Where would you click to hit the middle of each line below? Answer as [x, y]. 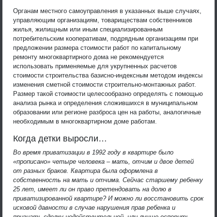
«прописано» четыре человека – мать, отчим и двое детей [103, 161]
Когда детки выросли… [60, 138]
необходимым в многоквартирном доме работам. [85, 121]
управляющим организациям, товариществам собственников [103, 20]
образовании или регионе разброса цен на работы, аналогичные [107, 112]
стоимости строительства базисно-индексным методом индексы [108, 75]
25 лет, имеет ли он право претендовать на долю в [92, 189]
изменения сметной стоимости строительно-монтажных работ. [105, 84]
